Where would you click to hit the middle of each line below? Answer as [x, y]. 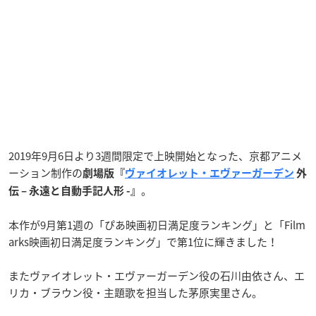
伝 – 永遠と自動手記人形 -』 [75, 190]
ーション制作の [45, 172]
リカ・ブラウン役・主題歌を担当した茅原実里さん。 [135, 292]
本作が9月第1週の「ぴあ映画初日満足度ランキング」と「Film [157, 225]
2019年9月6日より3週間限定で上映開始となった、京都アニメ [155, 156]
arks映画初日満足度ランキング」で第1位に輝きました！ [143, 242]
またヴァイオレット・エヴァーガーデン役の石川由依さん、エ [157, 275]
